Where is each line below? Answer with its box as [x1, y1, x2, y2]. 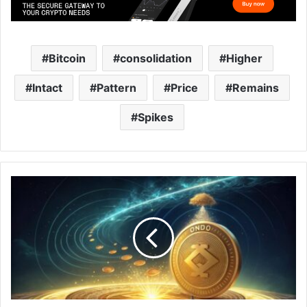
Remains [232, 81, 279, 95]
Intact [32, 81, 62, 95]
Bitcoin [48, 51, 86, 66]
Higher [225, 51, 262, 66]
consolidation [119, 51, 192, 66]
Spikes [137, 110, 173, 125]
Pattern [96, 81, 136, 95]
